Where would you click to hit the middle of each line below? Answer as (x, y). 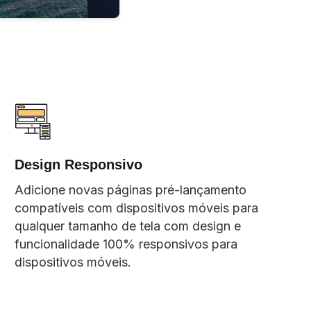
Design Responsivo (79, 164)
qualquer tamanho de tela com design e (128, 226)
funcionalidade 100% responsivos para (126, 244)
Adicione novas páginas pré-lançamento (131, 190)
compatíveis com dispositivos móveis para (137, 208)
